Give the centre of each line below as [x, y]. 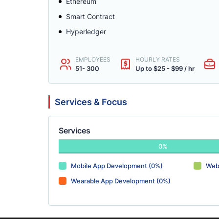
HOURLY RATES [158, 59]
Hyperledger [86, 32]
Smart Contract [90, 16]
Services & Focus [91, 102]
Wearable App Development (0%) [121, 181]
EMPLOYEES [93, 59]
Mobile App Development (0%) [117, 166]
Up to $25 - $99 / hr [165, 68]
